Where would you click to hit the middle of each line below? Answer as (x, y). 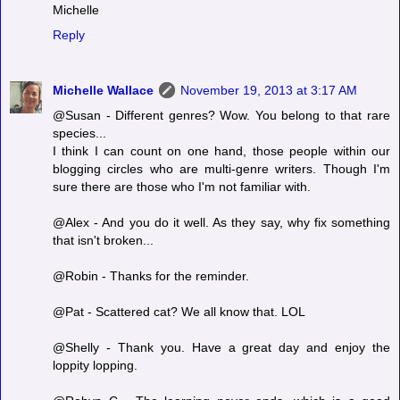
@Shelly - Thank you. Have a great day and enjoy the (221, 347)
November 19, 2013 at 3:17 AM (269, 90)
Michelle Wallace (103, 90)
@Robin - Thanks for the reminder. (151, 275)
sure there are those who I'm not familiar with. (182, 186)
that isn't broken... (103, 240)
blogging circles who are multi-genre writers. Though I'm (221, 168)
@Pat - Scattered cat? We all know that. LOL (179, 311)
